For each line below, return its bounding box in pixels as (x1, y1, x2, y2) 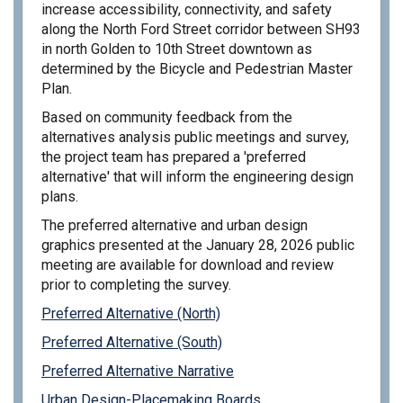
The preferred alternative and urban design (41, 216, 308, 234)
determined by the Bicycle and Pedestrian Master (41, 59, 353, 77)
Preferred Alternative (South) (41, 333, 222, 351)
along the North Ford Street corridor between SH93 (41, 20, 361, 38)
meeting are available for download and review (41, 255, 334, 273)
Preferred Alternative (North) (41, 304, 220, 322)
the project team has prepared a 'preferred (41, 148, 306, 166)
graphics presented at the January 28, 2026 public (41, 236, 354, 254)
